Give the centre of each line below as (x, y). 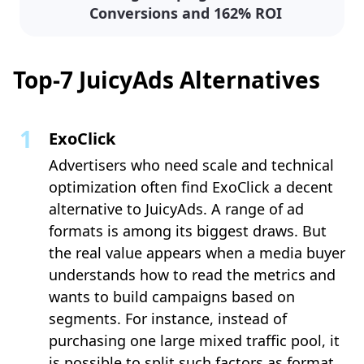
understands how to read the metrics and (192, 275)
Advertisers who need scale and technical (191, 165)
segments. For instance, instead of (168, 319)
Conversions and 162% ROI (186, 13)
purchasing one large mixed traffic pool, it (194, 341)
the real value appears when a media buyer (197, 253)
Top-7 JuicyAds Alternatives (167, 80)
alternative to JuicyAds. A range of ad (176, 209)
